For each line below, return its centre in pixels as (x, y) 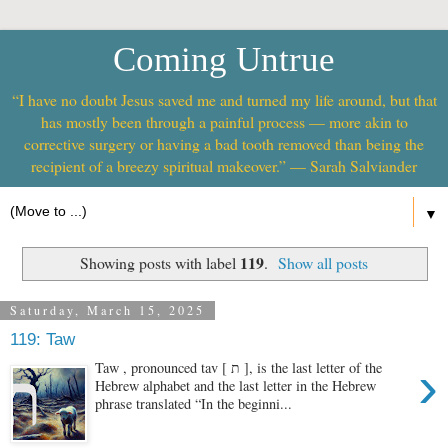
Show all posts (323, 262)
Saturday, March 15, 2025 (107, 310)
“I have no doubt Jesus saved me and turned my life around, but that (224, 99)
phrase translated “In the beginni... (194, 403)
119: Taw (42, 339)
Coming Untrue (224, 59)
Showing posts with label (159, 262)
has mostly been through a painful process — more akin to (224, 121)
